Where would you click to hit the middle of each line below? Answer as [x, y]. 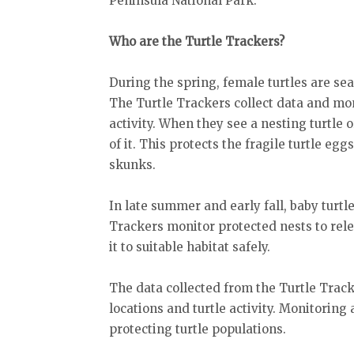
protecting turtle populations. [199, 330]
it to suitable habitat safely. [191, 247]
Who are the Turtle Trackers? [198, 42]
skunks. [134, 165]
